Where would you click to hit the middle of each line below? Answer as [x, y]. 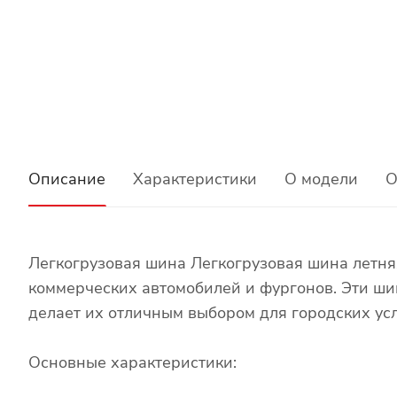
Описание [67, 179]
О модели [321, 179]
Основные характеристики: [132, 362]
